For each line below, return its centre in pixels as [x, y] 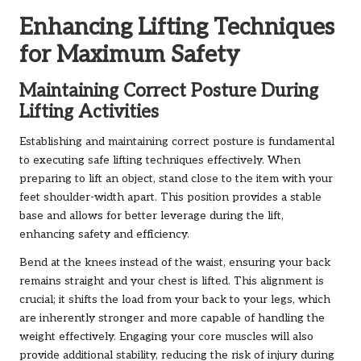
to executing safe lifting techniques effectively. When [160, 160]
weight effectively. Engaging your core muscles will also [166, 336]
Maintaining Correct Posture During [169, 91]
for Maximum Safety [130, 54]
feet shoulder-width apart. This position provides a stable [170, 197]
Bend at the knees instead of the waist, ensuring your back [175, 262]
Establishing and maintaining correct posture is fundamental [177, 141]
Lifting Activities [89, 112]
